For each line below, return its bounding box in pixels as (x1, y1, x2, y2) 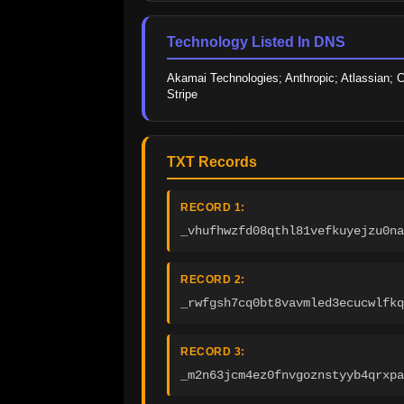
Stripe (167, 87, 197, 102)
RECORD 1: (180, 201, 245, 215)
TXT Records (167, 154, 257, 170)
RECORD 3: (180, 345, 245, 359)
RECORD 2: (180, 273, 245, 287)
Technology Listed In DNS (167, 34, 345, 50)
